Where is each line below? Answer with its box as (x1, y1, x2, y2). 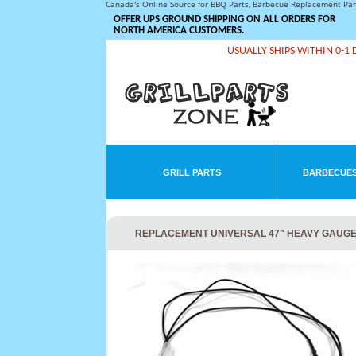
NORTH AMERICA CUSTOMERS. (114, 25, 244, 36)
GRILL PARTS (162, 168, 221, 177)
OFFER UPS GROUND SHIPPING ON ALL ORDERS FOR (114, 14, 335, 25)
